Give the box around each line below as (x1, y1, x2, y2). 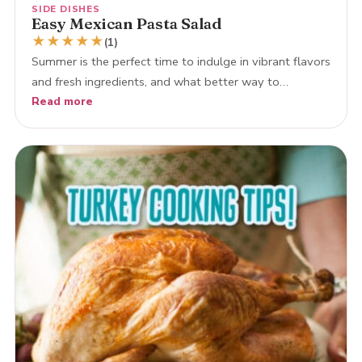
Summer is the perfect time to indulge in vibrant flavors (31, 53, 330, 69)
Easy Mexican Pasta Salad (31, 13, 221, 33)
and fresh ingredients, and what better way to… (31, 73, 288, 90)
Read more (31, 93, 93, 109)
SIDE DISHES (31, 2, 100, 15)
